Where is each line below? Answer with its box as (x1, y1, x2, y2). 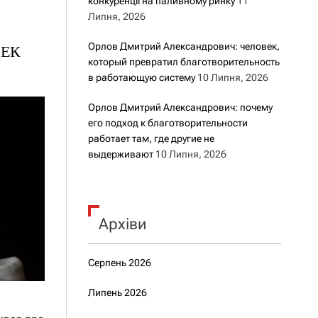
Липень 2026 (87, 287, 147, 298)
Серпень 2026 (87, 257, 151, 268)
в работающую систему (87, 72, 195, 83)
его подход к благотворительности (87, 117, 248, 128)
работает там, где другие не (87, 133, 214, 144)
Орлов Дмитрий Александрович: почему (87, 102, 273, 113)
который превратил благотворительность (87, 56, 280, 67)
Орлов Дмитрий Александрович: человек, (87, 40, 280, 52)
